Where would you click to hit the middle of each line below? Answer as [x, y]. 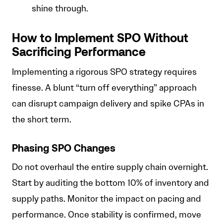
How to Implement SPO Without [100, 39]
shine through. [60, 9]
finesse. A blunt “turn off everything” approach [104, 88]
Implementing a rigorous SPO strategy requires [104, 72]
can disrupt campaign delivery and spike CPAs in [108, 104]
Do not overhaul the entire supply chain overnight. [110, 167]
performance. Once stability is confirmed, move [107, 215]
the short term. [42, 120]
